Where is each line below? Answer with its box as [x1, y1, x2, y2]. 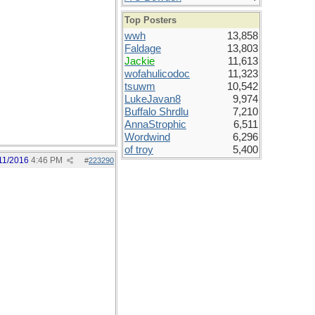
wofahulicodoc [124, 68, 190, 79]
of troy [124, 144, 153, 155]
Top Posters [124, 15, 176, 25]
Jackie [124, 56, 155, 67]
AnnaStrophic [124, 119, 186, 130]
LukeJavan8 [124, 94, 181, 105]
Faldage [124, 43, 161, 54]
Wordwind [124, 131, 170, 143]
